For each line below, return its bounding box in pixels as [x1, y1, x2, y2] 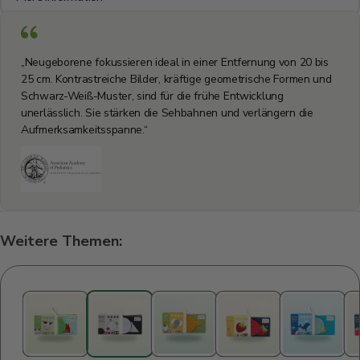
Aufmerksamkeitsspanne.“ [21, 122, 148, 138]
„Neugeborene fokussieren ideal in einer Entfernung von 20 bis [21, 55, 329, 71]
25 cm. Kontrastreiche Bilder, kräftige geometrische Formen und [21, 72, 332, 88]
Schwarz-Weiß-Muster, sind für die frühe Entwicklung [21, 88, 284, 104]
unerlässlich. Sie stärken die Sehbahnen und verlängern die [21, 105, 313, 121]
